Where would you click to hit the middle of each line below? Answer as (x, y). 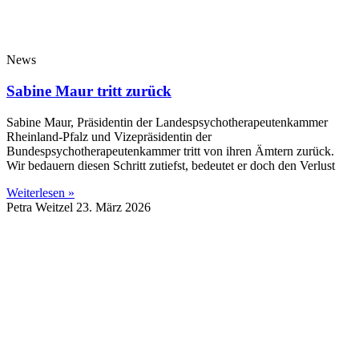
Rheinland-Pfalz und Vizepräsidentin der (109, 136)
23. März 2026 (113, 207)
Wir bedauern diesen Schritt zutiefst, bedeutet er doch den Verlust (171, 165)
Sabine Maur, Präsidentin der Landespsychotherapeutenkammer (167, 122)
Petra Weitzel (41, 207)
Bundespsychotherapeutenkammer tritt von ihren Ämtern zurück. (170, 151)
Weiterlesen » (40, 192)
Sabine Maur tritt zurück (89, 91)
